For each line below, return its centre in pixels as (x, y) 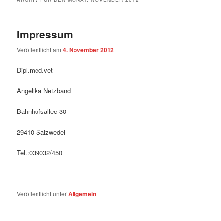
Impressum (45, 34)
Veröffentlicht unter (42, 193)
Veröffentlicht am (40, 49)
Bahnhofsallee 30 (42, 111)
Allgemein (82, 194)
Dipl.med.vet (35, 70)
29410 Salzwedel (41, 132)
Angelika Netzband (44, 90)
